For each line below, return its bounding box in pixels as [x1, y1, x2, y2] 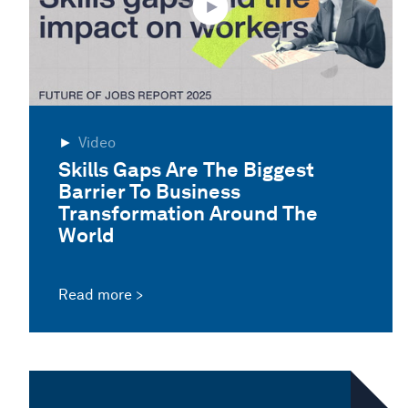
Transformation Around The [58, 200, 318, 225]
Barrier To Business [58, 178, 240, 203]
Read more [58, 285, 132, 303]
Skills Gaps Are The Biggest [58, 157, 314, 181]
